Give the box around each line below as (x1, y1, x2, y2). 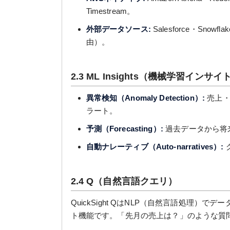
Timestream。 (86, 7, 135, 15)
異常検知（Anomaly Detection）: (86, 93, 205, 102)
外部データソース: (86, 25, 151, 33)
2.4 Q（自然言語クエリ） (70, 176, 178, 186)
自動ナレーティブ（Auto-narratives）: (86, 142, 224, 151)
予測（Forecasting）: (86, 124, 163, 133)
